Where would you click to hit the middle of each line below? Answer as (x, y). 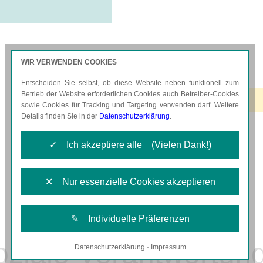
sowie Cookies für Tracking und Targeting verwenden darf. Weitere (130, 105)
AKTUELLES (60, 88)
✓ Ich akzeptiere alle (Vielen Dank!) (130, 145)
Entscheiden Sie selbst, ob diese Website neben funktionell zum (130, 83)
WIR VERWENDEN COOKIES (69, 62)
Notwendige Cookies (79, 249)
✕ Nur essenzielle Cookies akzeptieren (130, 182)
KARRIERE (194, 88)
